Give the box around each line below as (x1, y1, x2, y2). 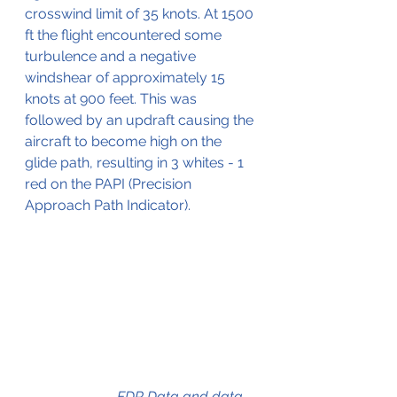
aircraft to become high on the (25, 133, 225, 151)
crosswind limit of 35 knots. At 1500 (25, 5, 257, 23)
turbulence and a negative (25, 48, 199, 66)
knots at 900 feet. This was (25, 90, 200, 108)
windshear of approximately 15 (25, 69, 229, 87)
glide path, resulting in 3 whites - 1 (25, 154, 247, 172)
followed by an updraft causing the (25, 112, 257, 129)
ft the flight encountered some (25, 27, 225, 44)
